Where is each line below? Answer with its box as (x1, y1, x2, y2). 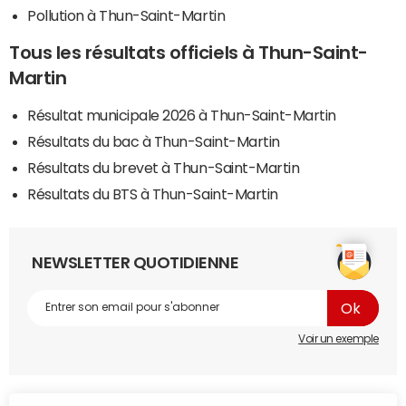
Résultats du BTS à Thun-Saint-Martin (27, 186, 278, 201)
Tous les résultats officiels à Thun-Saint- (9, 43, 368, 62)
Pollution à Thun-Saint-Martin (27, 7, 226, 23)
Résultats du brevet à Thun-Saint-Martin (27, 159, 300, 175)
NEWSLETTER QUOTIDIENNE (32, 254, 239, 271)
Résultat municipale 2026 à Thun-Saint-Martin (27, 107, 336, 122)
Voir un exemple (298, 333, 379, 344)
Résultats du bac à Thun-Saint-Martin (27, 133, 280, 149)
